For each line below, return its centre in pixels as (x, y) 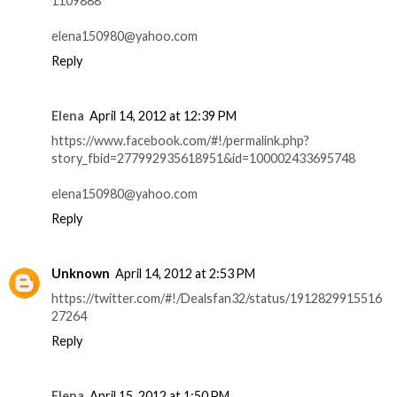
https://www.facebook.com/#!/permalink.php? (180, 140)
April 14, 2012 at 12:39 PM (163, 115)
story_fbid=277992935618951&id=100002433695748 (203, 158)
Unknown (81, 273)
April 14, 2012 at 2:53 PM (185, 273)
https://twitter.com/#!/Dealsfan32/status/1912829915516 (217, 298)
